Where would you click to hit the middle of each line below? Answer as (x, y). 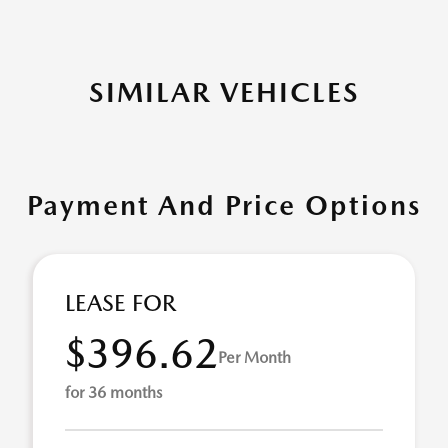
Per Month (254, 357)
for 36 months (113, 392)
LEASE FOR (120, 303)
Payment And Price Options (224, 205)
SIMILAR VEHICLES (224, 92)
